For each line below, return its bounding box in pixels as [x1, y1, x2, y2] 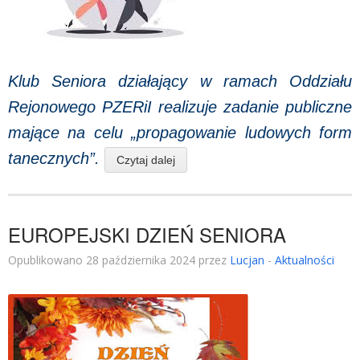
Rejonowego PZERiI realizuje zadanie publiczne [8, 98, 352, 116]
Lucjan [230, 252, 264, 268]
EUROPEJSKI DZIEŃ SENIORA [8, 220, 286, 248]
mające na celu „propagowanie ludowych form [8, 124, 352, 141]
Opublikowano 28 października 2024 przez [8, 252, 230, 268]
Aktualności [275, 252, 334, 268]
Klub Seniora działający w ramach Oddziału [8, 72, 352, 90]
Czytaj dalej [117, 153, 175, 166]
